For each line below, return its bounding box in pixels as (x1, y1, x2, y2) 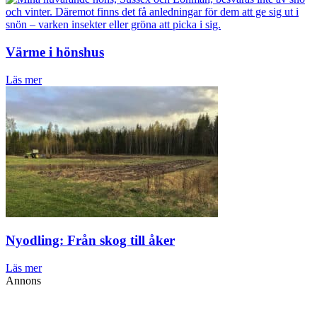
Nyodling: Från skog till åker (6, 233, 175, 248)
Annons (6, 275, 41, 287)
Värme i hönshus (6, 44, 104, 59)
